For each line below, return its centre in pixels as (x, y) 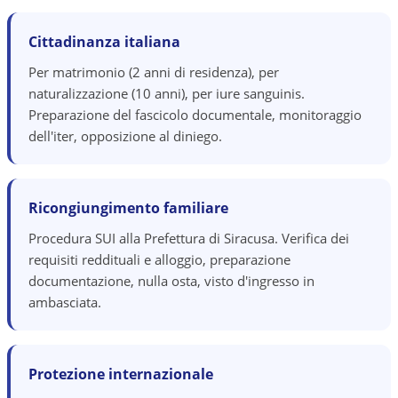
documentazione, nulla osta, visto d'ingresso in (171, 281)
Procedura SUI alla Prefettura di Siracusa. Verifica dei (189, 238)
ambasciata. (65, 302)
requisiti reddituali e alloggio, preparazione (159, 259)
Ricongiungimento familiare (128, 208)
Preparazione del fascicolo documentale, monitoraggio (195, 115)
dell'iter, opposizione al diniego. (125, 136)
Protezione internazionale (121, 374)
